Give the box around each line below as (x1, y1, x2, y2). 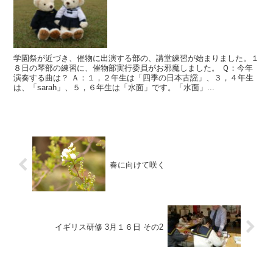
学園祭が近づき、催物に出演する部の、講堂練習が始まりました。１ (13, 54, 260, 63)
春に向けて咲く (109, 160, 165, 169)
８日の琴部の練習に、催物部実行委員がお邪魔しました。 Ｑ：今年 (13, 63, 253, 73)
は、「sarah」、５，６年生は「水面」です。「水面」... (13, 83, 215, 93)
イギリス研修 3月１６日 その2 (55, 222, 164, 232)
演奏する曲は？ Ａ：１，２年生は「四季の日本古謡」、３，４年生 (13, 73, 254, 83)
